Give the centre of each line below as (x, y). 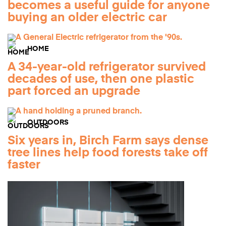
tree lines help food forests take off (108, 153)
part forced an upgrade (74, 92)
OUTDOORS (48, 123)
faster (24, 165)
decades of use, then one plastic (101, 79)
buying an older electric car (87, 18)
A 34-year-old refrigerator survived (107, 67)
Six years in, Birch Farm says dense (108, 141)
